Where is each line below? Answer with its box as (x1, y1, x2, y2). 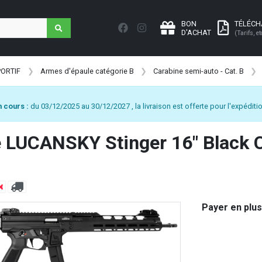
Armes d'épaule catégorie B (40, 67, 134, 75)
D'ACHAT (181, 28, 211, 37)
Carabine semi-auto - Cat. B (153, 67, 244, 75)
